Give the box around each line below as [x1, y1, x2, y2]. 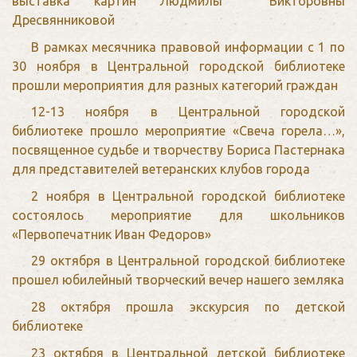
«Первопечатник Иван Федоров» [12, 226, 211, 241]
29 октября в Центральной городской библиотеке [31, 253, 345, 269]
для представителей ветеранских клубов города [12, 162, 310, 177]
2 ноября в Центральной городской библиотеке [31, 188, 345, 203]
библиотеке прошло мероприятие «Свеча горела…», [12, 124, 345, 139]
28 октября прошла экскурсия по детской [31, 300, 345, 315]
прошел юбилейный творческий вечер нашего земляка [12, 273, 344, 288]
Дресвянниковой [12, 13, 115, 28]
